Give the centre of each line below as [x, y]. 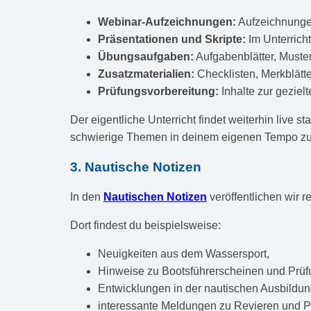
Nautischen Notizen [155, 197]
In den [86, 197]
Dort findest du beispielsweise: [145, 226]
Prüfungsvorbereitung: [158, 91]
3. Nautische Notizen [135, 167]
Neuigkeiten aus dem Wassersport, [183, 254]
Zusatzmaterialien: [146, 74]
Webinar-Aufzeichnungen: [167, 22]
